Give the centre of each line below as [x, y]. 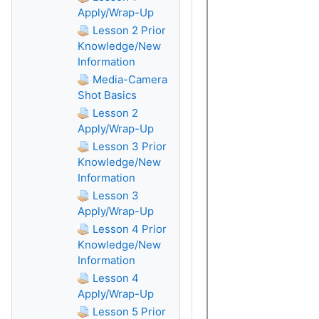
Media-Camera [130, 79]
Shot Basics [107, 95]
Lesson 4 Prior [130, 229]
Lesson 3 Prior [130, 146]
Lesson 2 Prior [129, 30]
